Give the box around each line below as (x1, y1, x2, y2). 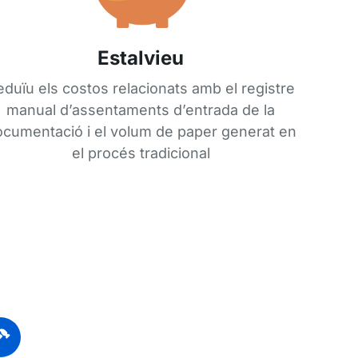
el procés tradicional (71, 144, 210, 161)
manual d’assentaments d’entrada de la (6, 101, 275, 118)
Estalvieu (97, 46, 184, 70)
